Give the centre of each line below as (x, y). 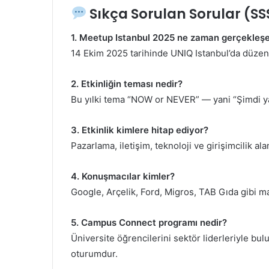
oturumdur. (94, 254)
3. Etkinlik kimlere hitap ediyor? (140, 130)
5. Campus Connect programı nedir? (149, 223)
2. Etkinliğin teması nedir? (127, 84)
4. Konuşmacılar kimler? (123, 177)
